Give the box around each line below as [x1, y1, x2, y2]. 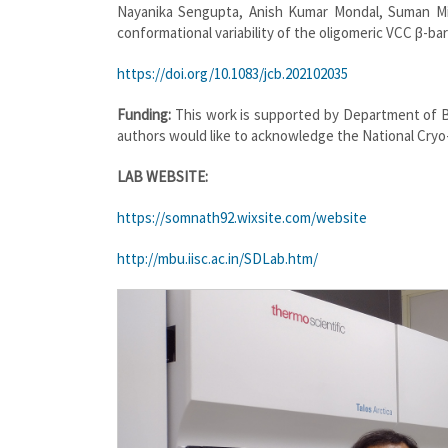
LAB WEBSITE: [117, 166, 208, 186]
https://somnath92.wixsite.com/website [117, 207, 367, 227]
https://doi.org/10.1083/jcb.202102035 [117, 63, 348, 83]
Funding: [117, 104, 171, 124]
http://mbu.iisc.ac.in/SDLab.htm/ [117, 248, 318, 268]
